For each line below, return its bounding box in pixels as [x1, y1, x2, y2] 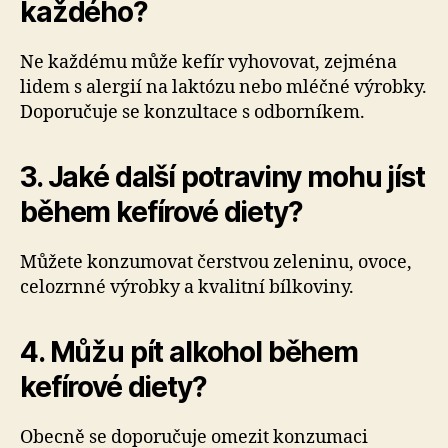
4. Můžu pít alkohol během [20, 335, 358, 369]
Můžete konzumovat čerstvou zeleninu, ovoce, [20, 251, 412, 274]
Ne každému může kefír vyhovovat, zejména [20, 51, 397, 74]
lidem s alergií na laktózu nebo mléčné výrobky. [20, 76, 427, 99]
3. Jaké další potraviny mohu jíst [20, 160, 425, 194]
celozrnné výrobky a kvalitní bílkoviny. [20, 276, 354, 299]
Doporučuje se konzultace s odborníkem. [20, 101, 365, 124]
